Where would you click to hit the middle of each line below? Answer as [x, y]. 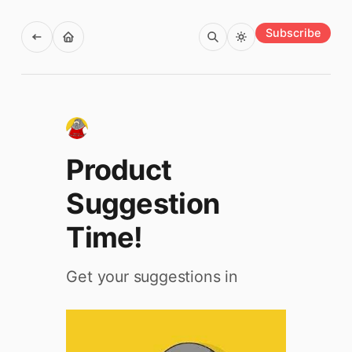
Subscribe [293, 32]
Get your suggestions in [152, 276]
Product [119, 170]
